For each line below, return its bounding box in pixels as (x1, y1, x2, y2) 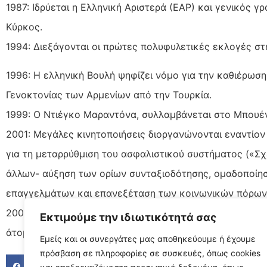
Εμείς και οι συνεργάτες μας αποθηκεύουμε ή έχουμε (40, 234, 256, 244)
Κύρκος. (6, 21, 42, 33)
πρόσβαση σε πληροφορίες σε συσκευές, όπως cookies (40, 248, 260, 258)
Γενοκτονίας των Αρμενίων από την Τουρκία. (6, 88, 212, 101)
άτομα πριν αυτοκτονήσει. (6, 226, 125, 238)
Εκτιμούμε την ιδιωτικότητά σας (40, 211, 216, 223)
